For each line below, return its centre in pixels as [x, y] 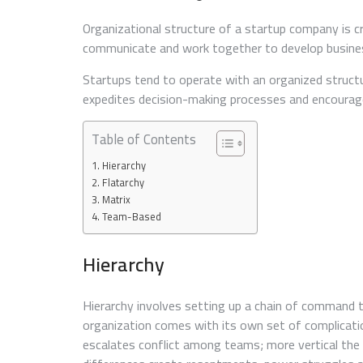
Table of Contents [144, 140]
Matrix [116, 200]
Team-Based [131, 217]
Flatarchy [123, 183]
